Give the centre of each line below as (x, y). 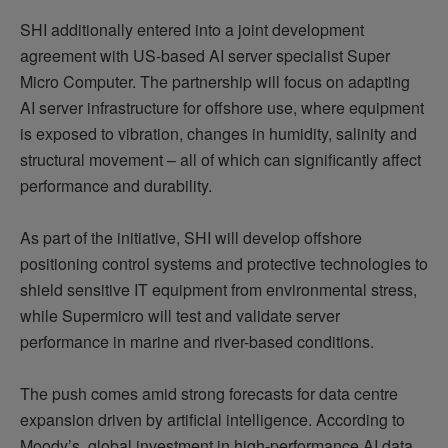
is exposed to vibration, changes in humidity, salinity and (218, 133)
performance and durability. (116, 185)
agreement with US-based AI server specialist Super (205, 55)
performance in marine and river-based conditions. (197, 341)
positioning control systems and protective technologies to (224, 263)
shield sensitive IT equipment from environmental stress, (218, 289)
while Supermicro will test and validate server (180, 315)
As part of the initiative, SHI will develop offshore (191, 237)
